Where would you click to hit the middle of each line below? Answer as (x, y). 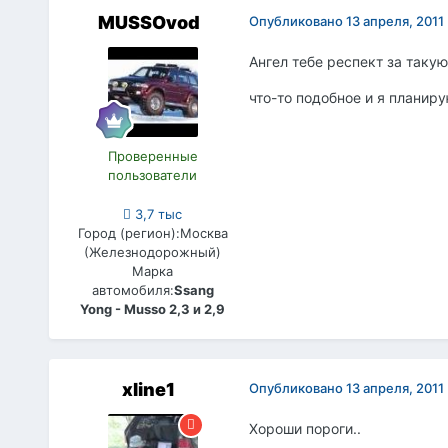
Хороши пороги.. (304, 428)
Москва (203, 232)
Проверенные (152, 155)
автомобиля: (132, 289)
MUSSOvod (148, 22)
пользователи (153, 174)
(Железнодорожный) (153, 251)
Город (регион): (128, 232)
